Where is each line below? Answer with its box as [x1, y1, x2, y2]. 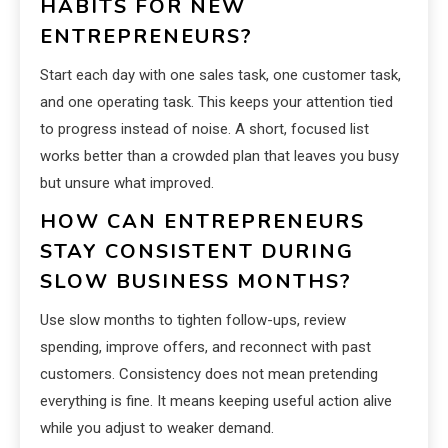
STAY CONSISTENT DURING [40, 238, 354, 266]
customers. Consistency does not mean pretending [40, 365, 378, 384]
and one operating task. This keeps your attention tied [40, 93, 393, 112]
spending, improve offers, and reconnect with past [40, 338, 371, 357]
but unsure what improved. [40, 174, 214, 193]
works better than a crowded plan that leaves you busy [40, 147, 399, 166]
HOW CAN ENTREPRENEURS [40, 208, 365, 236]
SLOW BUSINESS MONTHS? [40, 268, 352, 296]
